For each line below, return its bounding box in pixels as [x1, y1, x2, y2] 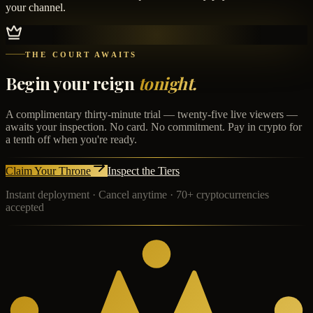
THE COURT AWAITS [25, 50, 138, 59]
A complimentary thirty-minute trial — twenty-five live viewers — [6, 108, 298, 121]
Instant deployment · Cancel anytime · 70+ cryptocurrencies [6, 189, 269, 201]
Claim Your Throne [6, 165, 91, 177]
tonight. [138, 72, 197, 95]
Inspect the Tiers [108, 165, 180, 177]
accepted [6, 201, 44, 214]
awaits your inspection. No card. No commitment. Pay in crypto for [6, 121, 302, 133]
